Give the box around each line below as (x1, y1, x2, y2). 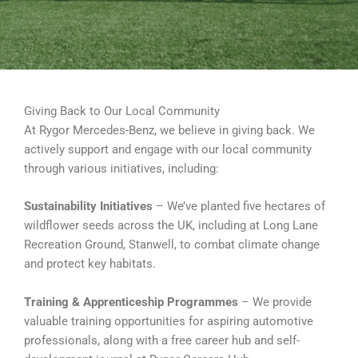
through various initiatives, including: (24, 161, 219, 176)
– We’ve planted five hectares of (153, 199, 325, 214)
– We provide (238, 294, 312, 309)
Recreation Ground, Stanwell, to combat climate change (24, 237, 320, 253)
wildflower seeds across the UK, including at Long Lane (24, 218, 318, 233)
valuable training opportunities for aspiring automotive (24, 313, 313, 328)
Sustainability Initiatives (24, 199, 153, 214)
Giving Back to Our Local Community (24, 103, 220, 118)
